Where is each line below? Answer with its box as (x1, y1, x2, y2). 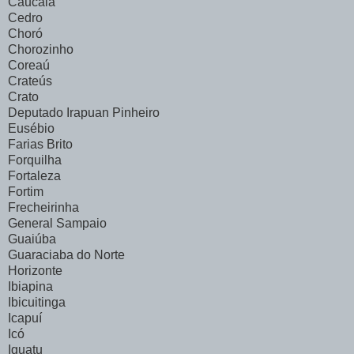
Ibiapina (8, 280, 53, 294)
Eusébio (8, 122, 55, 136)
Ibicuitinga (8, 296, 66, 310)
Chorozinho (8, 43, 73, 57)
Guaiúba (8, 232, 56, 247)
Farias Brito (8, 137, 73, 152)
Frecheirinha (8, 201, 79, 215)
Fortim (8, 185, 43, 199)
